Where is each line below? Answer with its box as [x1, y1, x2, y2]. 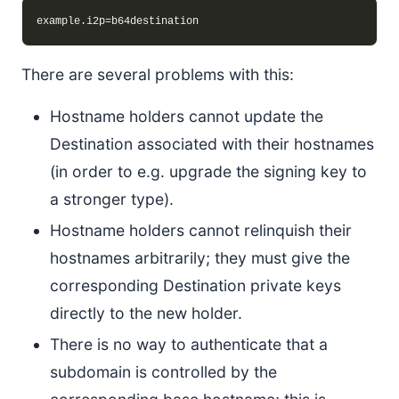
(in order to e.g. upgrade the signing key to [50, 162, 367, 181]
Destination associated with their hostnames [50, 134, 374, 153]
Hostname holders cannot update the [50, 107, 323, 126]
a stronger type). [50, 190, 174, 208]
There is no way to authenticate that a [50, 335, 328, 354]
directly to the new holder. [50, 304, 242, 322]
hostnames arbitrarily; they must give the [50, 248, 350, 267]
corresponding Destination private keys [50, 276, 341, 295]
